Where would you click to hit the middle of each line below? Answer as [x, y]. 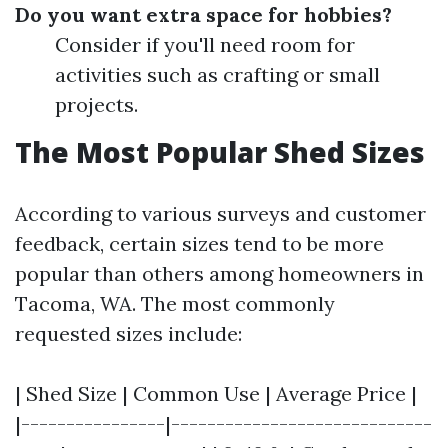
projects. [96, 104]
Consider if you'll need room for [205, 44]
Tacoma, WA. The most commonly [175, 303]
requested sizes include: [128, 333]
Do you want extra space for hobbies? [203, 14]
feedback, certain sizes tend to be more [199, 243]
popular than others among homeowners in [219, 273]
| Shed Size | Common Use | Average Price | [216, 393]
